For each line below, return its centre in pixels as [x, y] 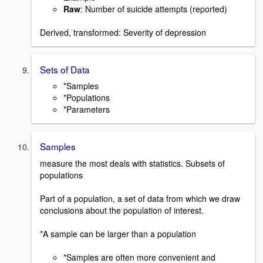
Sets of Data [65, 69]
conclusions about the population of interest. [122, 210]
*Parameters [87, 109]
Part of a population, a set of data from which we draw [140, 198]
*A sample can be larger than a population [118, 233]
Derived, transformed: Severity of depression [123, 32]
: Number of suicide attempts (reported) [154, 9]
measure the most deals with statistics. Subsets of [132, 163]
